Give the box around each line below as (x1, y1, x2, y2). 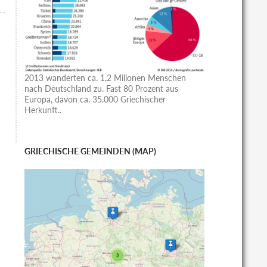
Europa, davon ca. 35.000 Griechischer (24, 94, 166, 104)
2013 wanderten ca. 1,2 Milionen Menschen (24, 72, 186, 83)
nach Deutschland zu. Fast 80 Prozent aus (24, 83, 178, 94)
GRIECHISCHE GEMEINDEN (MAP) (24, 145, 156, 156)
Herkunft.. (24, 104, 61, 115)
